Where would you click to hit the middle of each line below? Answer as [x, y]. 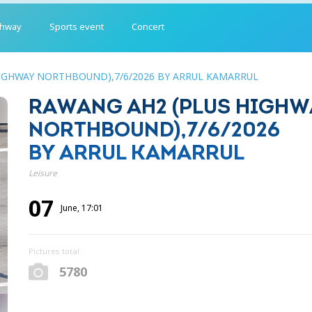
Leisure [42, 173]
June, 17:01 [81, 208]
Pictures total [54, 251]
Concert [148, 26]
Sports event [77, 26]
